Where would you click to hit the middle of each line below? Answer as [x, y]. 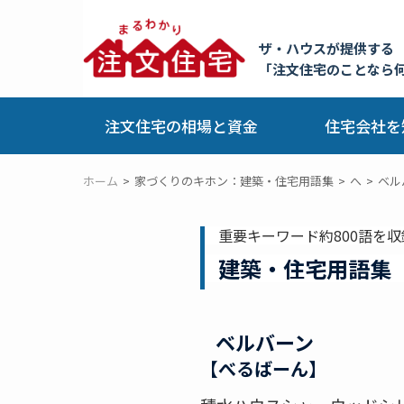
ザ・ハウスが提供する [326, 48]
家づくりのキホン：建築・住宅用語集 [234, 181]
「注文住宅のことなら [326, 69]
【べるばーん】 [263, 368]
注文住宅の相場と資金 [182, 126]
